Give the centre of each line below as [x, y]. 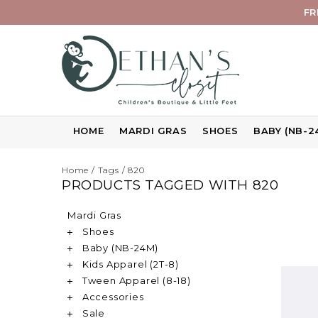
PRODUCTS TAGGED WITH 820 [170, 185]
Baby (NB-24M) [119, 248]
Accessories [112, 297]
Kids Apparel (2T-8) [129, 264]
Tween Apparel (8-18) [135, 280]
